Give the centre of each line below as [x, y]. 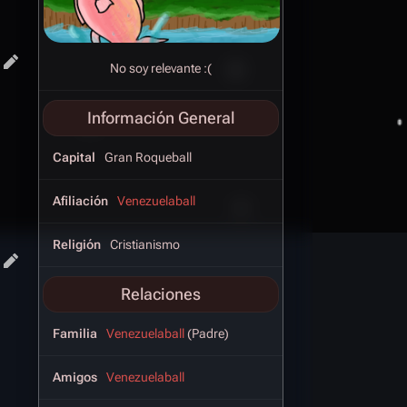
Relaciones [161, 293]
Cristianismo [145, 244]
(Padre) [207, 333]
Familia [75, 333]
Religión [77, 244]
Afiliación [80, 200]
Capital [74, 157]
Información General [161, 117]
